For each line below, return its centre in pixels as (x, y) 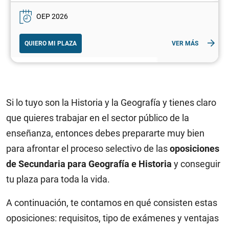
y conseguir (196, 164)
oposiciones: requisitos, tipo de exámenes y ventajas (112, 218)
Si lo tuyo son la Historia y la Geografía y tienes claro (111, 103)
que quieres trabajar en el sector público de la (98, 118)
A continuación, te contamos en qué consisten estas (112, 203)
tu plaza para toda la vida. (58, 179)
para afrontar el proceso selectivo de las (88, 149)
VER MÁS (185, 44)
